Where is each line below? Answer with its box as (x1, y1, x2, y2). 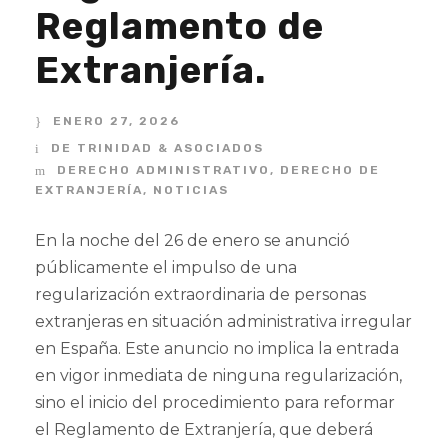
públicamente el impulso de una (35, 258, 297, 277)
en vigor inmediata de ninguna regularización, (35, 366, 402, 385)
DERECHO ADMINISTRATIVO (57, 163, 270, 177)
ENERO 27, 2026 (53, 114, 180, 128)
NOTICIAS (153, 183, 229, 197)
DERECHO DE (280, 163, 380, 177)
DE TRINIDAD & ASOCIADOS (51, 141, 264, 155)
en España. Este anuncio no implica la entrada (35, 339, 399, 358)
